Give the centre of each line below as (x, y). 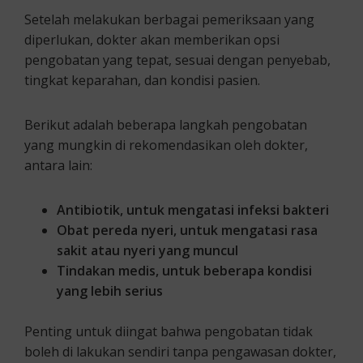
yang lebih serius (110, 291)
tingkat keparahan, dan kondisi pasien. (142, 81)
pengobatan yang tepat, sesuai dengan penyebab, (177, 60)
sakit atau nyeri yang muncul (147, 251)
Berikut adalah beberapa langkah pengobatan (166, 125)
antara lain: (58, 166)
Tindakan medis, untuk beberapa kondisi (184, 271)
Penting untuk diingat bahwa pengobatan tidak (169, 332)
